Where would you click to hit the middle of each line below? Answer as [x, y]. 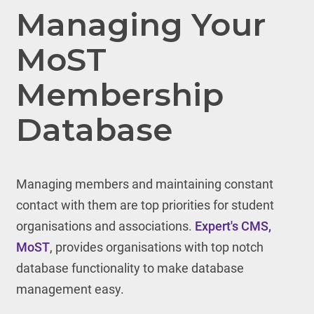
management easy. [70, 289]
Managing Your [141, 24]
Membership [120, 94]
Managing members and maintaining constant [144, 184]
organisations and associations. [105, 226]
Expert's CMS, [233, 226]
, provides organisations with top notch [156, 247]
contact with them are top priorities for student [145, 205]
